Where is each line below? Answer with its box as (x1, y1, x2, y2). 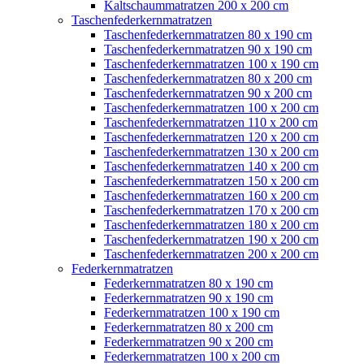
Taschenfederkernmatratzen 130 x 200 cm (104, 144, 318, 158)
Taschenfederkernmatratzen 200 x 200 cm (104, 246, 318, 261)
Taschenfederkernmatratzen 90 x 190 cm (104, 41, 312, 56)
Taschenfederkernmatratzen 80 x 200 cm (104, 71, 312, 85)
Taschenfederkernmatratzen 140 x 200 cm (104, 158, 318, 173)
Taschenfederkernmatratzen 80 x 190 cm (104, 27, 312, 41)
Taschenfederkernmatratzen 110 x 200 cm (104, 115, 318, 129)
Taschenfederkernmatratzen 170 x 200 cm (104, 202, 318, 217)
